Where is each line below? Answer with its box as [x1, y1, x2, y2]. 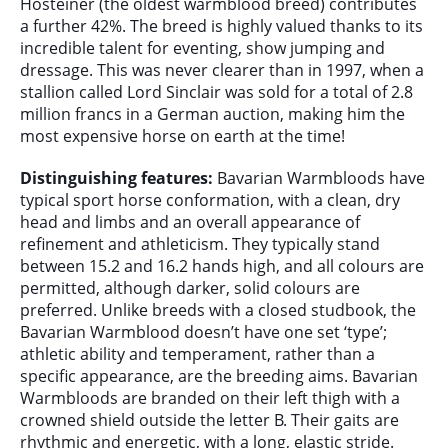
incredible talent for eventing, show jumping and [20, 36, 385, 59]
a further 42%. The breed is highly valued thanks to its [20, 14, 423, 37]
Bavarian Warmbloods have [213, 167, 425, 190]
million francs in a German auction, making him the [20, 102, 405, 125]
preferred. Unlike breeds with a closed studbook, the [20, 299, 416, 322]
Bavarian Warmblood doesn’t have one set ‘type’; [20, 321, 387, 344]
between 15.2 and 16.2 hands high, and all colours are [20, 255, 424, 278]
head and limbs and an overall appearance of [20, 211, 360, 234]
